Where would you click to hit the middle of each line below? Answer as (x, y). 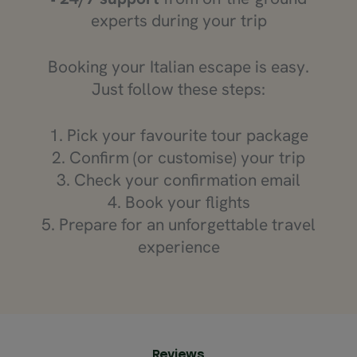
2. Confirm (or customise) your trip (178, 157)
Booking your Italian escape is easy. (178, 66)
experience (178, 246)
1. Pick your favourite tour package (178, 135)
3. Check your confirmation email (178, 179)
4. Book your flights (178, 202)
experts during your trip (178, 20)
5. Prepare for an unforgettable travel (178, 224)
